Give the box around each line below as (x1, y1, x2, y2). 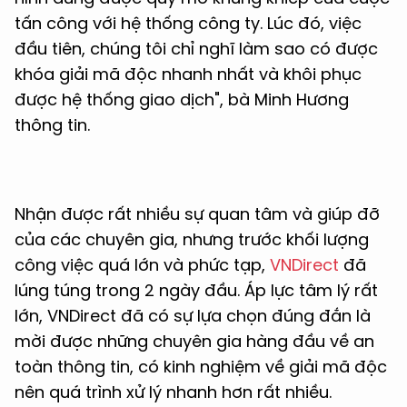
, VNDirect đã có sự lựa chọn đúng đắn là (39, 304, 371, 328)
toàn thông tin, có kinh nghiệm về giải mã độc (15, 355, 387, 379)
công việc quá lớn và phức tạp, (15, 253, 270, 277)
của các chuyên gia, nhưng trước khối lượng (15, 228, 369, 252)
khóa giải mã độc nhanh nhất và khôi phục (15, 63, 362, 86)
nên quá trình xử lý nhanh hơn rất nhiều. (15, 381, 332, 404)
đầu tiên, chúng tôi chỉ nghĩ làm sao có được (15, 37, 378, 61)
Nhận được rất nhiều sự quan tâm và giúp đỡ (15, 203, 380, 226)
